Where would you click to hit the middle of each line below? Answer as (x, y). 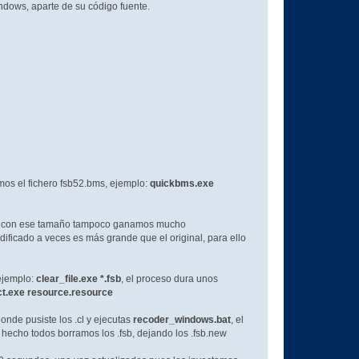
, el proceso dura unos (169, 279)
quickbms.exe (182, 184)
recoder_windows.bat (182, 320)
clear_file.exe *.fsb (78, 279)
